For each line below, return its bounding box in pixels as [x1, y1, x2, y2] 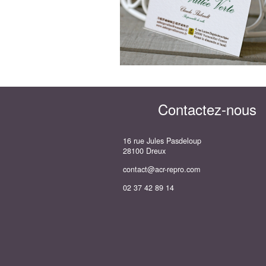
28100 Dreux [123, 145, 166, 156]
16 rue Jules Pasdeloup [123, 135, 201, 146]
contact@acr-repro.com [123, 164, 200, 175]
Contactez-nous [157, 99, 256, 119]
